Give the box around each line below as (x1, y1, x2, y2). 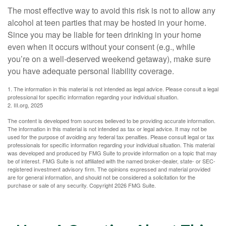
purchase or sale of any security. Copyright (8, 181, 115, 189)
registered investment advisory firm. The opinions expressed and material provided (8, 165, 210, 173)
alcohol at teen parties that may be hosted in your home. (8, 17, 206, 28)
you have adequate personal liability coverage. (8, 65, 174, 77)
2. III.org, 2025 (8, 101, 43, 109)
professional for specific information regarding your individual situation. (8, 93, 179, 101)
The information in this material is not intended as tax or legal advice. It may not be (8, 125, 207, 133)
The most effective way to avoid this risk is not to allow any (8, 5, 215, 16)
